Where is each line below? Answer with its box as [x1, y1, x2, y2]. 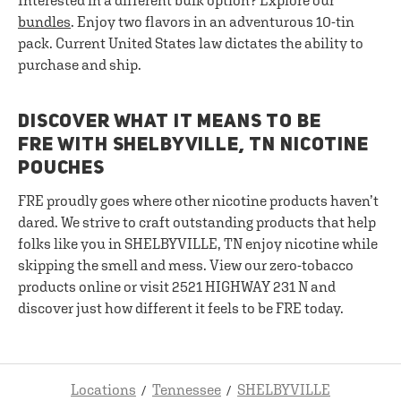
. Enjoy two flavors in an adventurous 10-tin [71, 13, 354, 30]
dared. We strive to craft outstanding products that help [18, 214, 376, 230]
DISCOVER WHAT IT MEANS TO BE [18, 113, 321, 132]
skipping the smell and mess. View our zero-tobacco [18, 257, 354, 273]
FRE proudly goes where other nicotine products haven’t [18, 192, 379, 209]
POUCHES [18, 159, 105, 178]
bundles [18, 13, 71, 30]
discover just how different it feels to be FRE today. [18, 300, 344, 316]
